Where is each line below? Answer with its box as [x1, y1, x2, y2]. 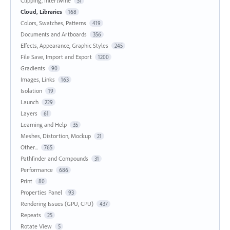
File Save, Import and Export [21, 53, 92, 61]
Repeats [21, 211, 41, 219]
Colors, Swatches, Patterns [21, 19, 86, 27]
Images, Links [21, 75, 55, 84]
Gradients [21, 64, 45, 72]
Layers [21, 109, 37, 118]
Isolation [21, 87, 42, 95]
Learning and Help [21, 121, 67, 129]
